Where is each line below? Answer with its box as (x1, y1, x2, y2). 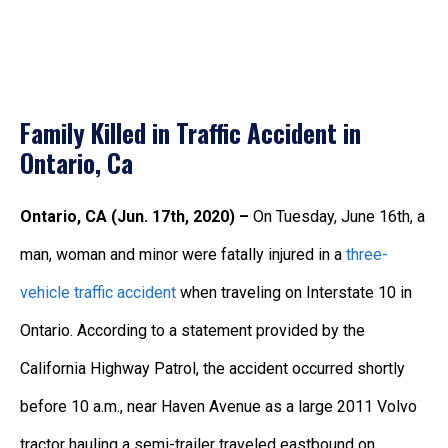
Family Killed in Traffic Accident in (20, 113, 361, 151)
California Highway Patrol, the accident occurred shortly (20, 358, 405, 378)
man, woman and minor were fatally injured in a (20, 244, 346, 264)
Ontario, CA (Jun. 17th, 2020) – (20, 206, 253, 226)
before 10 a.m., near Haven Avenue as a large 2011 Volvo (20, 396, 417, 416)
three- (346, 244, 388, 264)
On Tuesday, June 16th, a (253, 206, 425, 226)
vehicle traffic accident (20, 282, 176, 302)
